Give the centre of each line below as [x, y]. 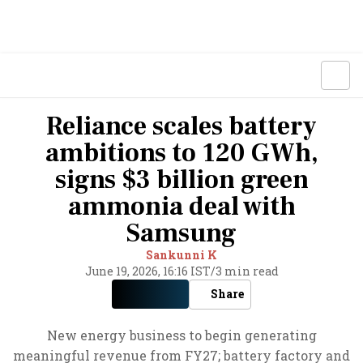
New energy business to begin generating [181, 335]
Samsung [181, 233]
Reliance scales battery [181, 126]
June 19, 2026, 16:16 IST [147, 271]
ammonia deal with [181, 207]
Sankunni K [181, 255]
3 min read [247, 271]
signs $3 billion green [181, 180]
